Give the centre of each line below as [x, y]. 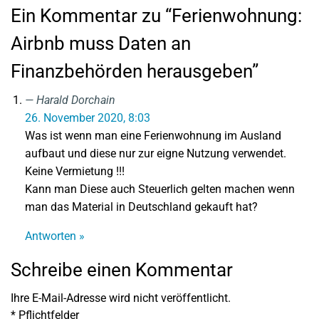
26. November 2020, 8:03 [88, 118]
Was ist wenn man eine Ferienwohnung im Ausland [153, 136]
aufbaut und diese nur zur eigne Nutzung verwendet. [156, 153]
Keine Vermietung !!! [75, 171]
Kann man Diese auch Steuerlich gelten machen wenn [160, 189]
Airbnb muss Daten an [101, 43]
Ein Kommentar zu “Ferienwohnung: [156, 16]
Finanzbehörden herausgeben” [135, 71]
